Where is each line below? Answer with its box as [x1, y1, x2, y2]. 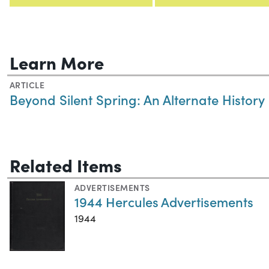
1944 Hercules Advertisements [74, 192, 253, 211]
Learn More [10, 49, 104, 74]
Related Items [10, 152, 122, 177]
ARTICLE [10, 78, 45, 91]
